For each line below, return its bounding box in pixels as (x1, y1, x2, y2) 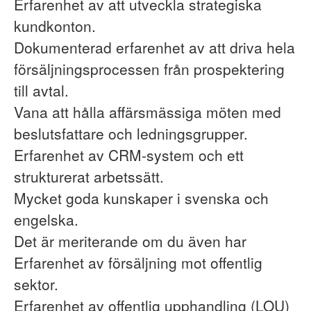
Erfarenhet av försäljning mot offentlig (14, 252, 262, 273)
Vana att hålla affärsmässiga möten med (14, 101, 281, 122)
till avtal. (14, 80, 69, 101)
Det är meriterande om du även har (14, 230, 246, 251)
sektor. (14, 274, 58, 294)
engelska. (14, 209, 78, 230)
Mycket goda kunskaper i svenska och (14, 187, 269, 208)
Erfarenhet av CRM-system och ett (14, 144, 244, 165)
